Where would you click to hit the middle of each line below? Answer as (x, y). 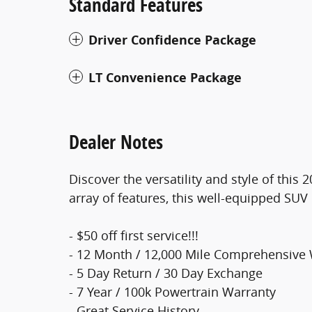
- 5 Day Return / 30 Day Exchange (166, 273)
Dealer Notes (116, 141)
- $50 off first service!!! (134, 235)
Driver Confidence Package (172, 40)
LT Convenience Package (165, 77)
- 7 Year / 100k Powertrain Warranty (172, 291)
